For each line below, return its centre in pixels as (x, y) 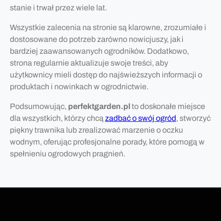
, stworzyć (193, 118)
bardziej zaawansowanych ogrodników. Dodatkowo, (99, 51)
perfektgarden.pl (99, 106)
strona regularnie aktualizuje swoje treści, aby (89, 63)
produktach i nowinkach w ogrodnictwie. (79, 86)
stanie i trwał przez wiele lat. (58, 7)
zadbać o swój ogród (141, 118)
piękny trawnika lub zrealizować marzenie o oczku (96, 130)
